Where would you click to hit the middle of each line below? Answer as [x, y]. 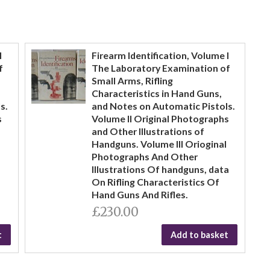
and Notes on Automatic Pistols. [163, 106]
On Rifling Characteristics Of [155, 182]
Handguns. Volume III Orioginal [159, 144]
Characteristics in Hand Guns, [156, 93]
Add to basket [200, 235]
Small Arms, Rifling [132, 80]
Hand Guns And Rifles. [140, 194]
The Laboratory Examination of [161, 68]
